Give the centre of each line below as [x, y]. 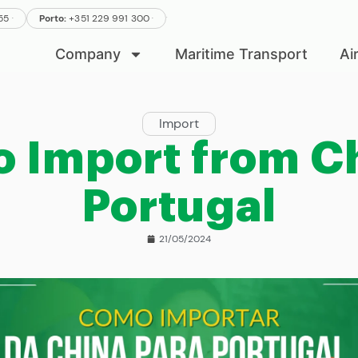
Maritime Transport [241, 54]
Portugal [179, 207]
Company [88, 54]
